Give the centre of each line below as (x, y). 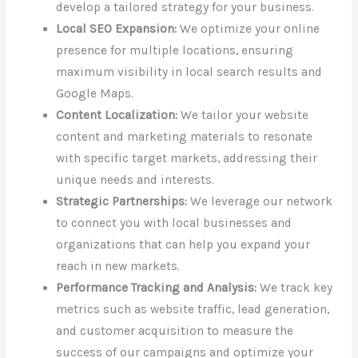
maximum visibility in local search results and (189, 72)
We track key (295, 287)
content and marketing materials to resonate (185, 136)
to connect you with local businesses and (174, 223)
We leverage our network (260, 201)
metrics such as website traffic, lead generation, (193, 309)
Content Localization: (117, 115)
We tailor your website (243, 115)
